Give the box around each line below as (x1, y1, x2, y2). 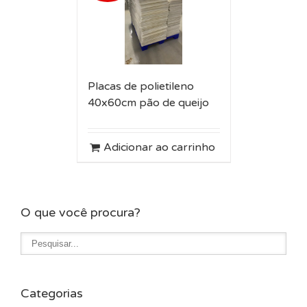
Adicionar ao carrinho (103, 140, 215, 154)
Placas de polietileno (87, 79, 194, 93)
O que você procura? (21, 205, 140, 220)
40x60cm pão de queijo (87, 96, 209, 110)
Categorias (21, 286, 83, 301)
